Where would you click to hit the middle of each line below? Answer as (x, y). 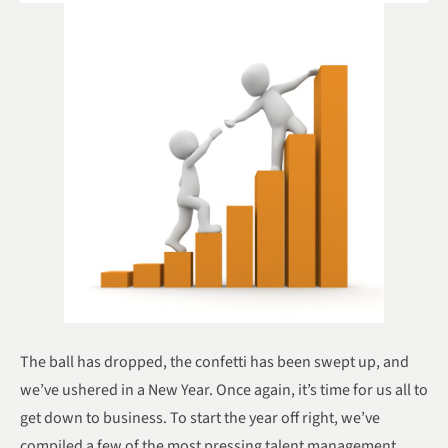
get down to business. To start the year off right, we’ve (200, 418)
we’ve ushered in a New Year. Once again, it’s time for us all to (224, 390)
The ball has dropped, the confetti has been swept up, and (214, 362)
